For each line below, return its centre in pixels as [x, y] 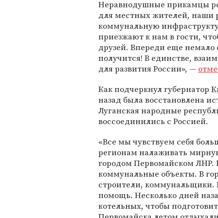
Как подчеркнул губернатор [155, 89]
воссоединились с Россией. [153, 121]
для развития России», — [148, 69]
